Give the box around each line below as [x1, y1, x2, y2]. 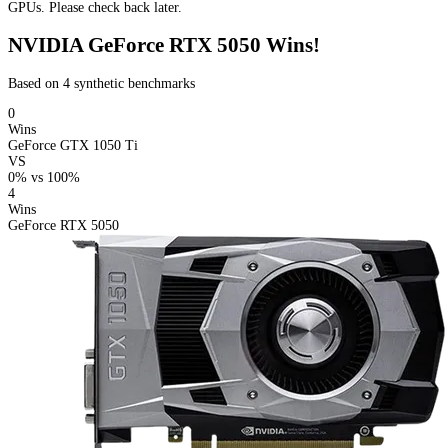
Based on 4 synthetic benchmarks [8, 75, 195, 91]
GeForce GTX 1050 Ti [8, 137, 138, 153]
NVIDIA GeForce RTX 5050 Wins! [8, 33, 320, 58]
